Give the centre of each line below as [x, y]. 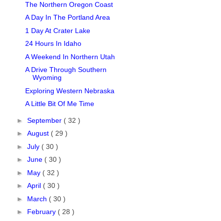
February [42, 212]
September [45, 120]
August [39, 133]
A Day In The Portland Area [67, 18]
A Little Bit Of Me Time [59, 104]
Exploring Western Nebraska [70, 91]
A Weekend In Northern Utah [70, 56]
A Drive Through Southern [66, 70]
